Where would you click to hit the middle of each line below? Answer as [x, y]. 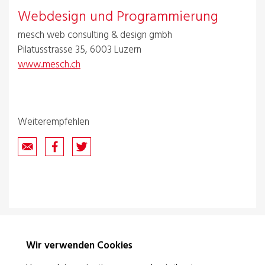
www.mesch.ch [49, 64]
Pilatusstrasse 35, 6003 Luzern [80, 50]
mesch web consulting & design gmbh [95, 35]
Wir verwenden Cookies [79, 246]
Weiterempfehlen [54, 122]
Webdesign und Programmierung [118, 17]
